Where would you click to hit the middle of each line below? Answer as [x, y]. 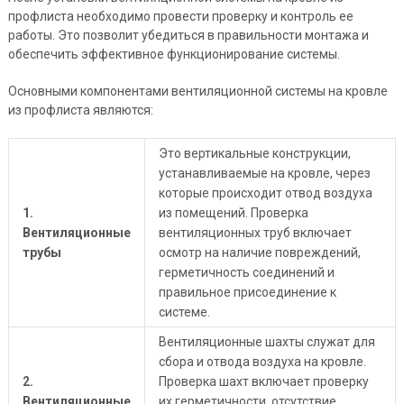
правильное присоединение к [247, 292]
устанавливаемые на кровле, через [264, 173]
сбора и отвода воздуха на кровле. [262, 361]
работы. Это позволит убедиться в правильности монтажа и [188, 35]
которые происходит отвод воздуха [265, 193]
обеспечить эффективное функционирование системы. [174, 54]
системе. [184, 312]
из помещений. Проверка [233, 212]
